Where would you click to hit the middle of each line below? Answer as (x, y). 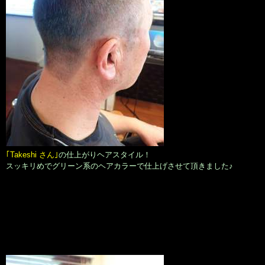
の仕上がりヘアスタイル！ (105, 155)
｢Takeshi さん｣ (32, 155)
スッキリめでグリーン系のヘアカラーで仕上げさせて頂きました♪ (119, 166)
